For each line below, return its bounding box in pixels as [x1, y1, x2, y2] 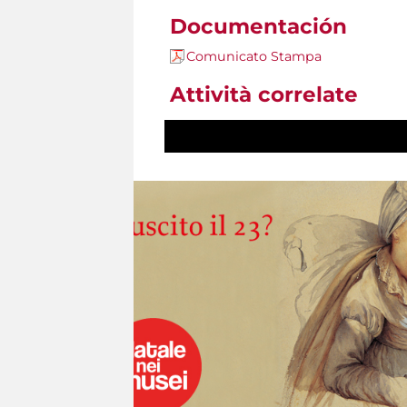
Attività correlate [170, 82, 358, 108]
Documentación [170, 14, 347, 40]
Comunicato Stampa [186, 48, 322, 65]
